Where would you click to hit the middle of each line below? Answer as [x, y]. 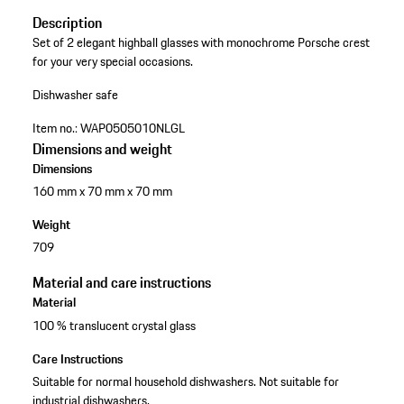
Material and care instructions [121, 283]
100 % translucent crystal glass [114, 325]
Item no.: [55, 129]
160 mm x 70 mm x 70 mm [102, 192]
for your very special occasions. [112, 62]
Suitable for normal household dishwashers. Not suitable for [185, 381]
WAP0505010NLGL [132, 129]
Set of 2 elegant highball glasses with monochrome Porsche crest [201, 43]
